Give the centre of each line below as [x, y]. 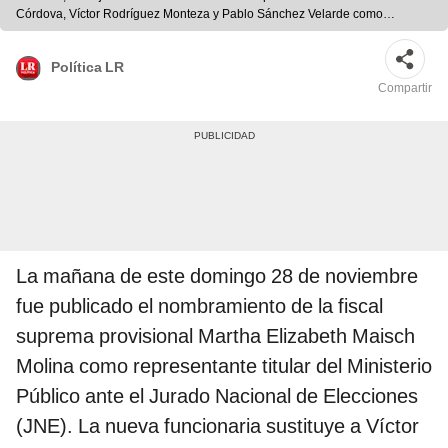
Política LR [87, 66]
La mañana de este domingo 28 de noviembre [217, 276]
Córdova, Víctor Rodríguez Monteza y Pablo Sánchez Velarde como [199, 14]
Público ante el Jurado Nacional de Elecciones [217, 396]
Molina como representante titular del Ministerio [224, 366]
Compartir [405, 88]
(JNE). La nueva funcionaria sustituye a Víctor [217, 426]
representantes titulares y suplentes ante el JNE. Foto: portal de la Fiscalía [216, 32]
